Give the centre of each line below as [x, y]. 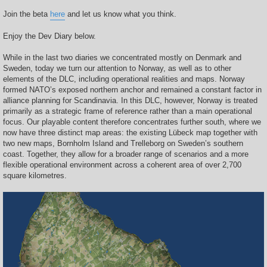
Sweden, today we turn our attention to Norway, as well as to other [117, 69]
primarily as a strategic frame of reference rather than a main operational [128, 111]
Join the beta [27, 14]
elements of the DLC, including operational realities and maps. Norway [124, 79]
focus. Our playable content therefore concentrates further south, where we [132, 122]
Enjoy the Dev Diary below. [49, 36]
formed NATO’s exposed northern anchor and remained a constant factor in [132, 90]
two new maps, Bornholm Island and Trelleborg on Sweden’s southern [123, 144]
